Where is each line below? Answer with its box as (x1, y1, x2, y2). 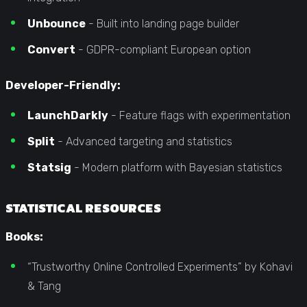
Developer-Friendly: (5, 78, 121, 92)
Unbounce (27, 16, 86, 30)
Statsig (27, 160, 71, 174)
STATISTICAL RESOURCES (5, 198, 161, 217)
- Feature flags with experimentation (108, 108, 291, 122)
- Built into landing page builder (86, 16, 239, 30)
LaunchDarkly (27, 108, 108, 122)
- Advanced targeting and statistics (55, 134, 232, 148)
